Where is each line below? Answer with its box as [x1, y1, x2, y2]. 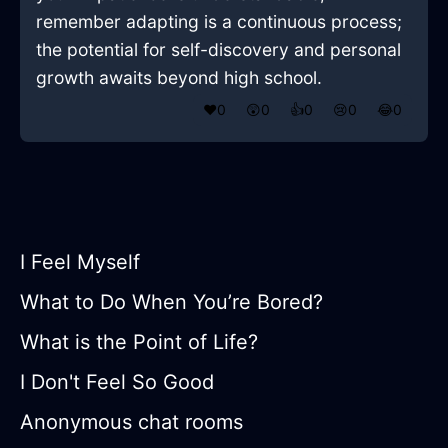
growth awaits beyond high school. [36, 67, 322, 89]
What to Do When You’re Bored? [20, 290, 323, 315]
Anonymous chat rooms [20, 410, 243, 435]
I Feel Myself [20, 250, 140, 275]
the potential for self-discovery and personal [36, 39, 401, 61]
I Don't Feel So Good [20, 370, 214, 395]
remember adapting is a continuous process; [36, 11, 402, 33]
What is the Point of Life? [20, 330, 258, 355]
